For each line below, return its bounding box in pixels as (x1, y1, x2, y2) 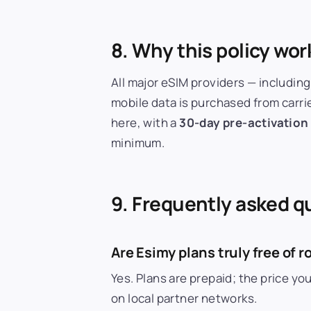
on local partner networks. (111, 290, 258, 306)
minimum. (111, 135, 165, 151)
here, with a (111, 115, 180, 131)
